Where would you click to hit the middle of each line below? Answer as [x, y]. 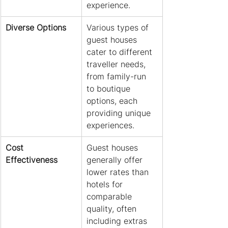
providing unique [120, 113]
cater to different [121, 52]
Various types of [119, 28]
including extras [118, 221]
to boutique [110, 89]
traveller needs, [117, 64]
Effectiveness [32, 160]
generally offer [116, 160]
